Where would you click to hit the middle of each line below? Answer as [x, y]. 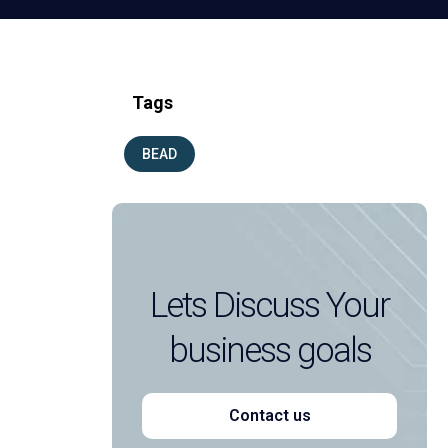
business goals [269, 350]
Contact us [269, 415]
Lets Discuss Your [269, 305]
